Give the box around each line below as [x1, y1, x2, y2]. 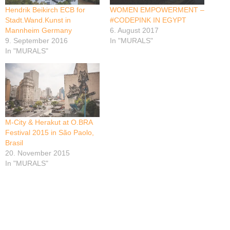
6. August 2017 [110, 26, 159, 34]
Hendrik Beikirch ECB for [5, 5, 85, 14]
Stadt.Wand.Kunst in [5, 15, 71, 24]
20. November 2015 [5, 149, 70, 158]
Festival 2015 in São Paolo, [5, 128, 94, 137]
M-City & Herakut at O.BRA [5, 118, 92, 127]
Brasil [5, 139, 23, 147]
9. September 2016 [5, 36, 68, 45]
